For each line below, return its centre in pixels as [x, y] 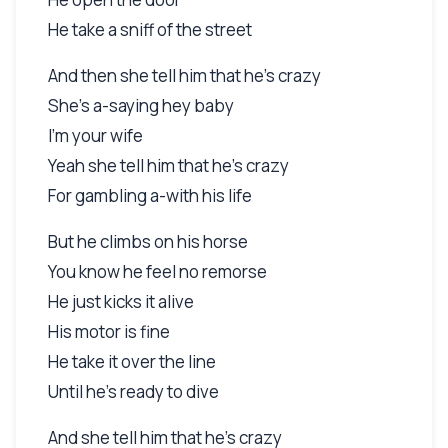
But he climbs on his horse [148, 241]
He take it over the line [132, 361]
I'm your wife [95, 135]
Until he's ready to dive [133, 391]
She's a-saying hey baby [141, 105]
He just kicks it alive [121, 301]
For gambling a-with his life [150, 195]
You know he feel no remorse [157, 271]
